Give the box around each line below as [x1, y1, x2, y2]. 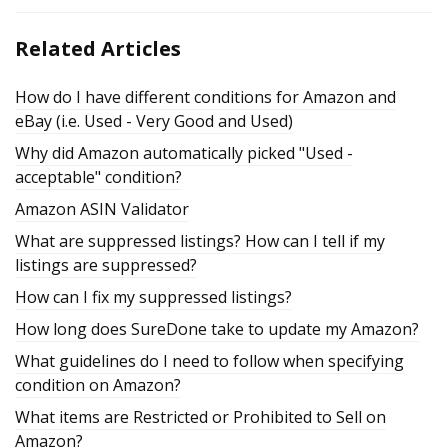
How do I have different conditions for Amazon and [15, 85, 396, 108]
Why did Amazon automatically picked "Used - [15, 141, 353, 164]
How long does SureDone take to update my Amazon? [15, 317, 419, 340]
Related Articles [15, 34, 181, 62]
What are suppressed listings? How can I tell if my [15, 229, 385, 252]
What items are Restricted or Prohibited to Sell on [15, 405, 386, 428]
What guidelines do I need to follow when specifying [15, 349, 404, 372]
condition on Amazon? [15, 373, 181, 396]
